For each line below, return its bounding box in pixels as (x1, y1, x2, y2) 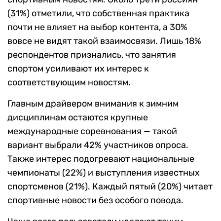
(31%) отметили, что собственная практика (7, 8, 189, 19)
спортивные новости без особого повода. (7, 195, 184, 206)
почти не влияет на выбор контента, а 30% (7, 22, 187, 33)
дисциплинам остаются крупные (7, 112, 148, 123)
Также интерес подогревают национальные (7, 153, 194, 165)
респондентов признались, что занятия (7, 49, 176, 61)
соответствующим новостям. (7, 77, 131, 88)
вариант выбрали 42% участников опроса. (7, 140, 188, 151)
